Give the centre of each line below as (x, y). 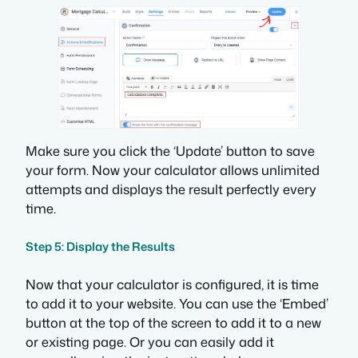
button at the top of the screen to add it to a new (173, 323)
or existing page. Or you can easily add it (150, 342)
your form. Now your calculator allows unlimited (173, 169)
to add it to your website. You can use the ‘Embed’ (177, 304)
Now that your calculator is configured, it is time (172, 284)
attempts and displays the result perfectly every (171, 189)
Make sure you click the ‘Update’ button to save (170, 150)
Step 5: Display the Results (100, 246)
